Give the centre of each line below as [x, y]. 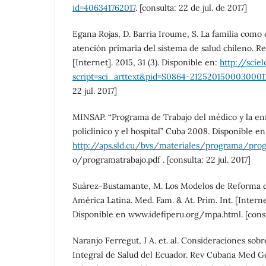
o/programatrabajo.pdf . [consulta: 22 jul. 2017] [161, 160]
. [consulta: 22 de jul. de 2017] [191, 8]
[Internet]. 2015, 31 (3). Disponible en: [146, 63]
